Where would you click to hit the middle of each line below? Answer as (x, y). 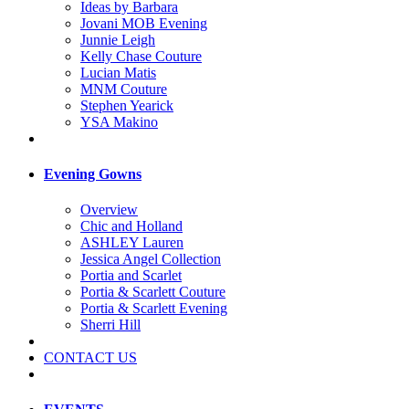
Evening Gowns (93, 173)
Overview (109, 210)
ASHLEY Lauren (132, 243)
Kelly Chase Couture (141, 56)
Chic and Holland (131, 226)
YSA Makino (119, 121)
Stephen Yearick (127, 105)
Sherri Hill (110, 325)
